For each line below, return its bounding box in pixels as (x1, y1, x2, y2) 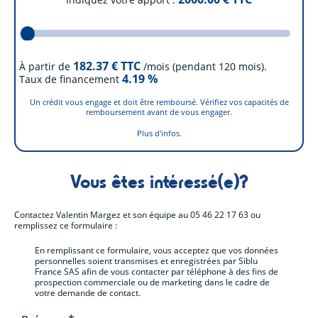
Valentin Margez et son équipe (56, 209, 179, 221)
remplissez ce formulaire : (14, 219, 118, 232)
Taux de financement (18, 72, 119, 86)
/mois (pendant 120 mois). (143, 59, 267, 73)
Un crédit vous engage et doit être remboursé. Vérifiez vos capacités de (29, 97, 289, 108)
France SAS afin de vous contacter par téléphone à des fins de (35, 265, 279, 278)
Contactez (14, 209, 57, 221)
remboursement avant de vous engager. (86, 106, 232, 118)
